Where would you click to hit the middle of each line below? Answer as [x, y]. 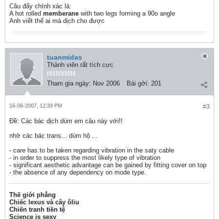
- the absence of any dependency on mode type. [78, 172]
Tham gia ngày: [69, 83]
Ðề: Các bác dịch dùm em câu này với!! [66, 121]
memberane [61, 13]
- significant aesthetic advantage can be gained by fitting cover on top [108, 165]
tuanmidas [65, 57]
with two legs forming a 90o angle [127, 13]
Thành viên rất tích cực [80, 65]
